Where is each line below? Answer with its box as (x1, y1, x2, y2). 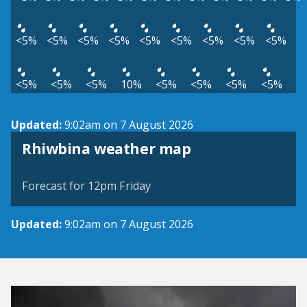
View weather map (47, 131, 151, 147)
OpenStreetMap (224, 160, 282, 171)
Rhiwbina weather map (22, 138, 191, 159)
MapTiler (178, 160, 210, 171)
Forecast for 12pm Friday (22, 178, 151, 194)
